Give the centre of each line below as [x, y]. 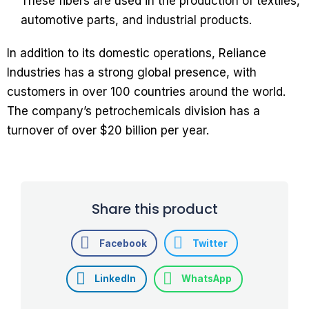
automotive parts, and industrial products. [136, 20]
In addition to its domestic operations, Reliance [137, 53]
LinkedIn [115, 279]
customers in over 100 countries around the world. [146, 92]
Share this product [154, 209]
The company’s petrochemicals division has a [133, 111]
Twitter [210, 243]
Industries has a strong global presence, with [132, 73]
